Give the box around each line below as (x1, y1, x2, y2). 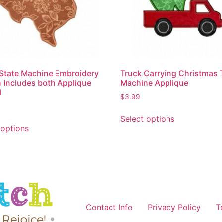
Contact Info (86, 202, 133, 212)
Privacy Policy (148, 202, 201, 212)
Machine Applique (120, 77, 189, 88)
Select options (120, 113, 175, 124)
